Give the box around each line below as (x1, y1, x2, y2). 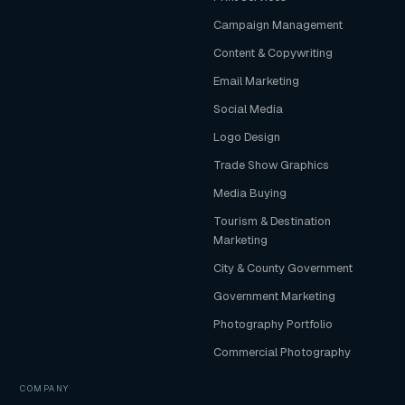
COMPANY (20, 382, 70, 394)
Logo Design (213, 129, 281, 145)
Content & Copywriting (213, 45, 334, 61)
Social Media (213, 101, 284, 117)
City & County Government (213, 260, 353, 276)
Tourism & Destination (213, 213, 332, 229)
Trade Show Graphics (213, 157, 330, 173)
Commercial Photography (213, 344, 352, 360)
